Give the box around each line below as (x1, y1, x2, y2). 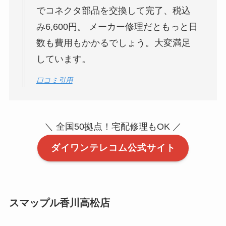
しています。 (36, 53, 91, 64)
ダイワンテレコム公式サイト (50, 143, 176, 153)
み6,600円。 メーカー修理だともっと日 (36, 21, 198, 32)
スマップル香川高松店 (9, 197, 110, 208)
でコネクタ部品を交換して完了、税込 (36, 5, 191, 16)
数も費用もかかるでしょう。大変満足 (36, 37, 191, 48)
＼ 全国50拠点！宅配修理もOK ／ (44, 121, 182, 132)
